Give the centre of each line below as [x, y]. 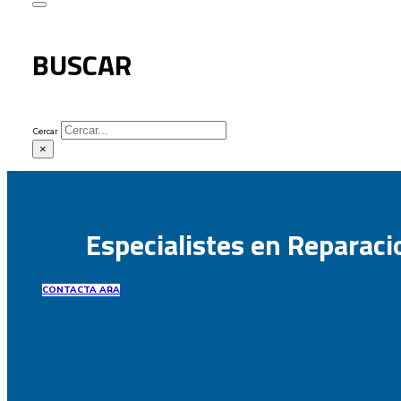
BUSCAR [81, 64]
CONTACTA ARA [81, 290]
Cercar [45, 131]
